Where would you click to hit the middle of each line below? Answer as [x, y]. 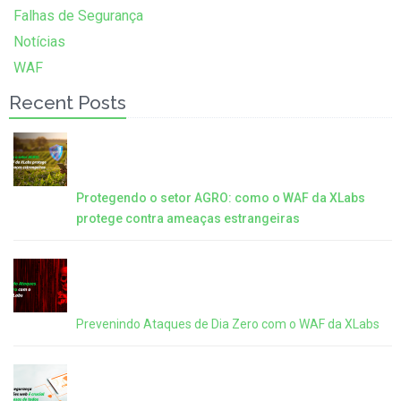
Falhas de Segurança [78, 16]
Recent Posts [68, 103]
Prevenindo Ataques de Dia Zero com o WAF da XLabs [228, 324]
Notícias [39, 42]
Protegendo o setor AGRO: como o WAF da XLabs [221, 198]
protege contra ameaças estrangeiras [188, 219]
